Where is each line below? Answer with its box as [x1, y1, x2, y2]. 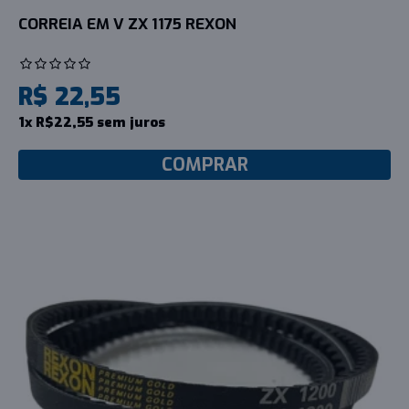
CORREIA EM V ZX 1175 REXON [18, 13, 236, 35]
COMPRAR [161, 152, 248, 177]
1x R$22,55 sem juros [18, 112, 165, 131]
